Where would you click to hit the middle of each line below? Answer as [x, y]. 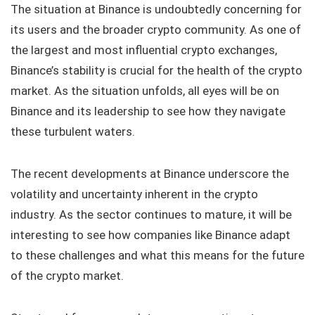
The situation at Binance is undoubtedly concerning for [156, 9]
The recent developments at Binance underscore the [150, 174]
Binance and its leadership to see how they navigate [148, 111]
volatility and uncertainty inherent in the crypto [134, 194]
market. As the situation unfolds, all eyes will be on [145, 91]
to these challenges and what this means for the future [157, 255]
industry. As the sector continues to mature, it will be [151, 214]
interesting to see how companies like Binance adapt [150, 235]
